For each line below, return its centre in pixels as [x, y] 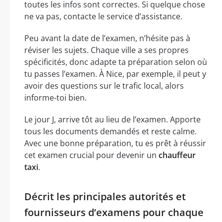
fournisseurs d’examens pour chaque [114, 212]
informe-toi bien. [55, 97]
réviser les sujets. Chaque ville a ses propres [107, 50]
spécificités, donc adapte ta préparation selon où [116, 62]
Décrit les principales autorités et [105, 196]
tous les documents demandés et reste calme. [111, 131]
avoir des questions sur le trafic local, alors [104, 85]
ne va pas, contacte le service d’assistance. [103, 16]
